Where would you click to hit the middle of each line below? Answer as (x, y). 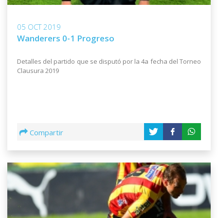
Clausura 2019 (38, 70)
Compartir (46, 132)
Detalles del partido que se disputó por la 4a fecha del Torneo (109, 61)
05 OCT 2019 (39, 27)
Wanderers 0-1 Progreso (66, 38)
